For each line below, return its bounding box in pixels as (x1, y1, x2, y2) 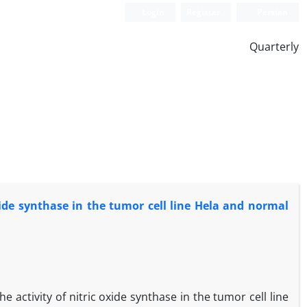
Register (186, 6, 221, 18)
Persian (255, 6, 288, 18)
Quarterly (249, 39, 299, 54)
